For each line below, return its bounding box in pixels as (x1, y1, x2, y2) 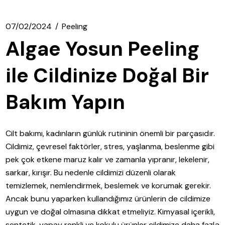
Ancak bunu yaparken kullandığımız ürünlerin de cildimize (6, 193, 211, 204)
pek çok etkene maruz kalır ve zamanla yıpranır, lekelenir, (6, 154, 210, 165)
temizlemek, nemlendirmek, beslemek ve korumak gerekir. (6, 180, 211, 191)
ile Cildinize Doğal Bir (6, 62, 209, 89)
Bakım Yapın (6, 89, 126, 116)
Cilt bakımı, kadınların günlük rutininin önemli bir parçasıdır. (6, 128, 215, 139)
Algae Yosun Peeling (6, 36, 200, 62)
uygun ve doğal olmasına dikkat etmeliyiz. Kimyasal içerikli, (6, 206, 215, 217)
